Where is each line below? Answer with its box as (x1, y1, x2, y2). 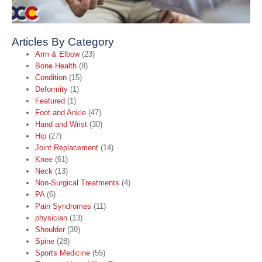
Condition (35, 73, 67, 82)
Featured (35, 96, 65, 105)
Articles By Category (12, 35, 114, 48)
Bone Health (35, 61, 77, 70)
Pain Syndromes (35, 201, 91, 211)
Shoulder (35, 225, 65, 234)
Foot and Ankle (35, 108, 86, 117)
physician (35, 213, 67, 222)
